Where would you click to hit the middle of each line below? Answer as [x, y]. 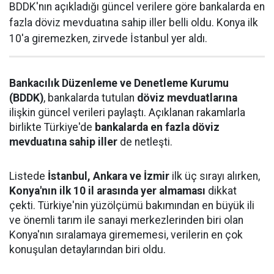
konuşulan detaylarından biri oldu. [87, 250]
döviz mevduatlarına [187, 98]
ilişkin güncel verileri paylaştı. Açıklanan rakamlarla [127, 113]
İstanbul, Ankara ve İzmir [109, 176]
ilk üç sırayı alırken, [215, 176]
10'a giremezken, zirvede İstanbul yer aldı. [108, 39]
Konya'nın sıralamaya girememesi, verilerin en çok [126, 235]
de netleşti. [145, 142]
